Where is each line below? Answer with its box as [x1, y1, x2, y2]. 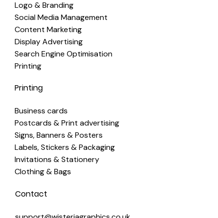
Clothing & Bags [15, 166, 71, 177]
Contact [15, 188, 47, 200]
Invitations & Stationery [15, 154, 99, 165]
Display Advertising [15, 36, 83, 47]
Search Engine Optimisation [15, 49, 112, 59]
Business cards [15, 106, 68, 116]
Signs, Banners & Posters [15, 130, 103, 141]
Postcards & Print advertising [15, 118, 119, 128]
